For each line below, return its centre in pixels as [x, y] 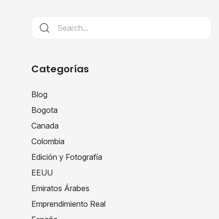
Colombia [48, 141]
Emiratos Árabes [60, 188]
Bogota [44, 110]
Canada [45, 125]
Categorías [60, 69]
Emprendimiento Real [68, 204]
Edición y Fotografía [67, 157]
